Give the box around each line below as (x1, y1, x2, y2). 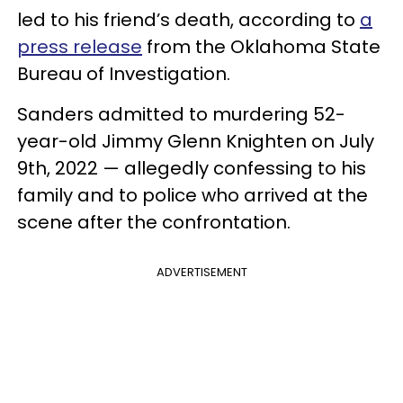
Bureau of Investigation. (17, 60, 230, 86)
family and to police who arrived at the (17, 182, 368, 208)
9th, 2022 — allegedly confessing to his (17, 155, 366, 181)
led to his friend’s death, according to (17, 6, 360, 32)
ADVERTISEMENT (156, 263, 247, 281)
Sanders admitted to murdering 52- (17, 101, 345, 127)
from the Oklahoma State (142, 33, 381, 59)
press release (17, 33, 142, 59)
